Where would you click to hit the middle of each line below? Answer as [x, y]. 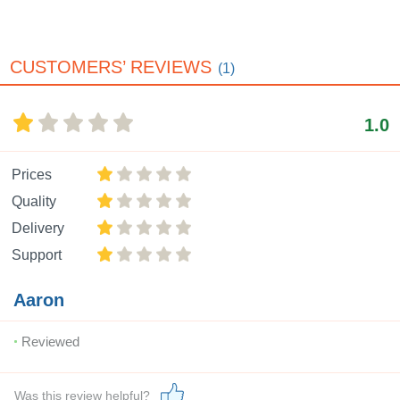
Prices [32, 175]
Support [37, 255]
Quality [34, 201]
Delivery [38, 228]
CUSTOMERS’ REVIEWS [111, 67]
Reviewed [50, 342]
